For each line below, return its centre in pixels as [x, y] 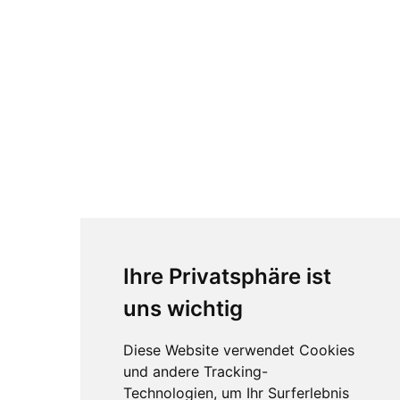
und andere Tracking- [195, 371]
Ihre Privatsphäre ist [227, 276]
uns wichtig [183, 308]
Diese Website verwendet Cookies [238, 350]
